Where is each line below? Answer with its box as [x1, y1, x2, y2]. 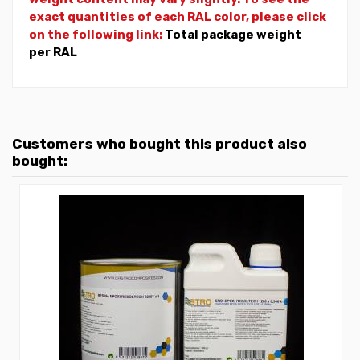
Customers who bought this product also [12, 135, 307, 152]
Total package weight [165, 27, 301, 42]
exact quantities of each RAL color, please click [29, 9, 326, 24]
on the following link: [29, 27, 165, 42]
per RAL [29, 44, 77, 59]
